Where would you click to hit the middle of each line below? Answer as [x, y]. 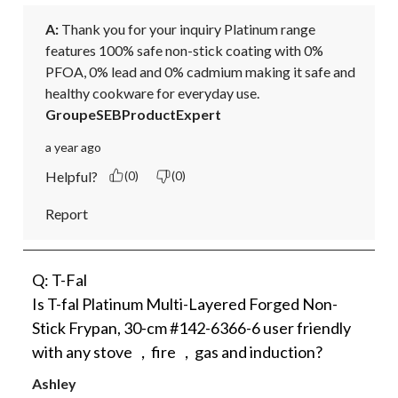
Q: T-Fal [60, 279]
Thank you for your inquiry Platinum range [187, 28]
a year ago [73, 147]
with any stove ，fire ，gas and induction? [177, 351]
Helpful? [72, 176]
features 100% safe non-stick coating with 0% [184, 50]
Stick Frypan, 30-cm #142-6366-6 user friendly [191, 327]
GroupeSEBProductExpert [133, 114]
